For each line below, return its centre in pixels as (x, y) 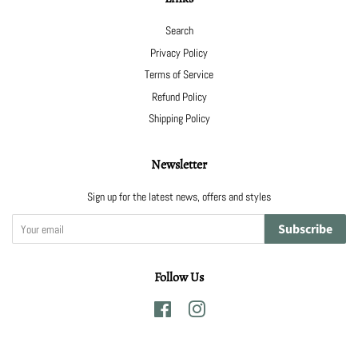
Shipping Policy (179, 119)
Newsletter (179, 165)
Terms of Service (179, 75)
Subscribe (305, 230)
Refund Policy (179, 96)
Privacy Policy (179, 52)
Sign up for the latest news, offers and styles (179, 197)
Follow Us (179, 278)
